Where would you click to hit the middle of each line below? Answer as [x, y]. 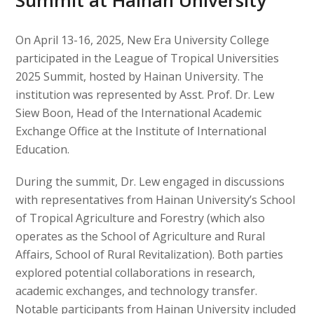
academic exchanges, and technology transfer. [137, 291]
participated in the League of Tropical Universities [148, 58]
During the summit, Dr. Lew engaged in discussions [150, 182]
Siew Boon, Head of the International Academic [139, 113]
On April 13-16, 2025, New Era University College [143, 40]
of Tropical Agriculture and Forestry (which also [141, 218]
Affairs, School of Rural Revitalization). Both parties [150, 254]
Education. [43, 149]
